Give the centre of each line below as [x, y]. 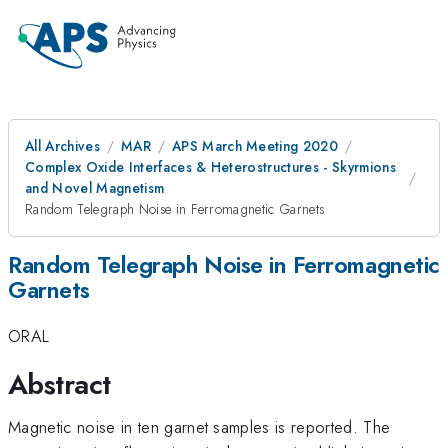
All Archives [62, 146]
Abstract [59, 384]
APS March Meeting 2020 [255, 146]
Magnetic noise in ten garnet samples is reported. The [199, 426]
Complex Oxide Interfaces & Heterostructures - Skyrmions [211, 167]
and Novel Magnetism [95, 188]
